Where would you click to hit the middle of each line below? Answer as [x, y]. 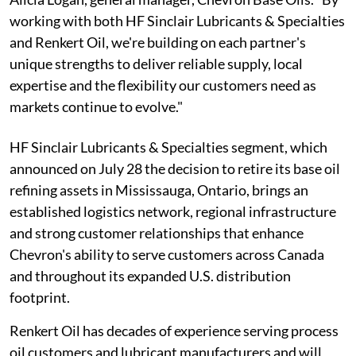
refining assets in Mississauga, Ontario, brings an [159, 190]
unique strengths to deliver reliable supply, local [156, 64]
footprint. [40, 298]
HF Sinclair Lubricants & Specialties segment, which [168, 147]
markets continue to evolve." [96, 107]
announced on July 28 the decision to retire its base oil [175, 169]
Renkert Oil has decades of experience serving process [174, 331]
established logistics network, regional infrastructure [173, 212]
